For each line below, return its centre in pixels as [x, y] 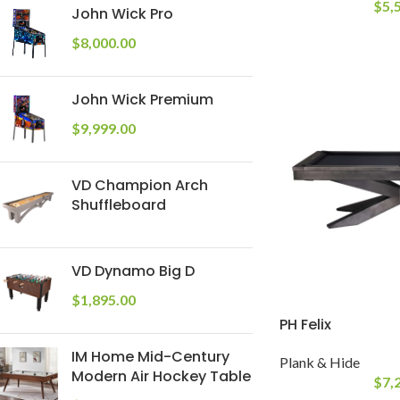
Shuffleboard [119, 205]
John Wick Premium [142, 100]
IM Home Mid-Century [150, 357]
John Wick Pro [122, 14]
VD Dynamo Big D [133, 271]
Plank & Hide [319, 362]
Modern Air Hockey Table [161, 376]
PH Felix [305, 324]
